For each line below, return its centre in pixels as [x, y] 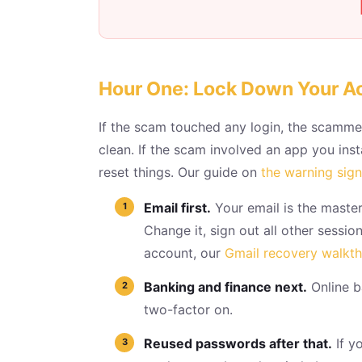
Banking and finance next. [225, 286]
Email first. [177, 207]
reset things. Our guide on [180, 172]
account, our [184, 253]
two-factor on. [188, 309]
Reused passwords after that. [238, 343]
